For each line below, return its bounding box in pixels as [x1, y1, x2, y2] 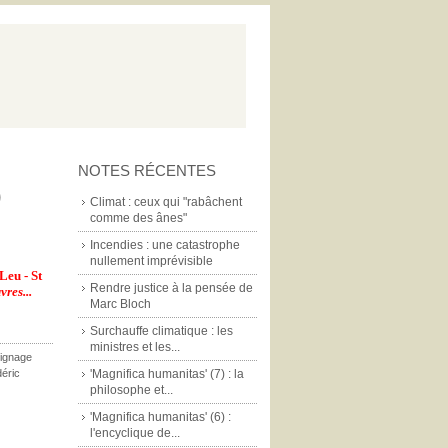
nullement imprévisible [90, 254, 213, 268]
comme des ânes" [90, 211, 187, 225]
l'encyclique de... [90, 426, 180, 440]
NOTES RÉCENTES [78, 162, 216, 179]
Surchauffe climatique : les [90, 324, 233, 338]
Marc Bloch [90, 297, 151, 311]
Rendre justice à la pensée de [90, 281, 253, 295]
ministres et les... [90, 340, 180, 354]
